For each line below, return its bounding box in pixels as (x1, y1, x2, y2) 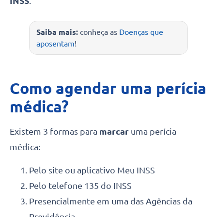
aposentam (36, 39, 75, 48)
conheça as (78, 27, 119, 36)
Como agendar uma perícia (10, 79, 206, 97)
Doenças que (119, 27, 163, 36)
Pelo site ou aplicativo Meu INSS (29, 165, 155, 175)
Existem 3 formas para (10, 126, 99, 136)
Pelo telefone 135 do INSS (29, 180, 132, 190)
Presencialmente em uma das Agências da (29, 196, 192, 206)
